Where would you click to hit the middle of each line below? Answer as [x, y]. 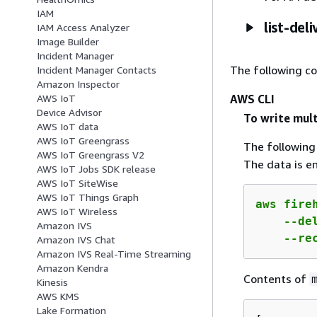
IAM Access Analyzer [83, 28]
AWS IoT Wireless [77, 212]
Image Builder [68, 42]
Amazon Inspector [78, 84]
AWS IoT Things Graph [88, 197]
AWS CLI [252, 99]
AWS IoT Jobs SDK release [96, 169]
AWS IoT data [68, 127]
